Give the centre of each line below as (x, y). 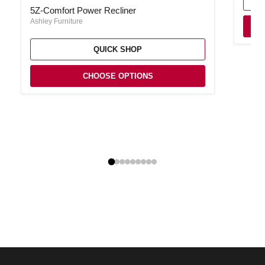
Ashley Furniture (56, 22)
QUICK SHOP (118, 50)
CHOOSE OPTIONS (118, 76)
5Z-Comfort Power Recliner (83, 11)
